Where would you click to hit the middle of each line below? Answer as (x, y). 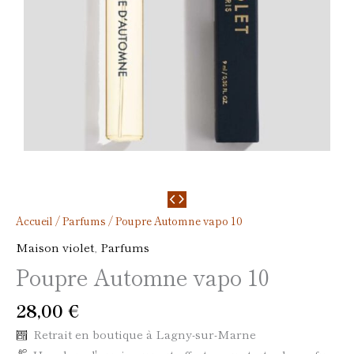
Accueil (34, 221)
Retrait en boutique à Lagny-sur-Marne (144, 334)
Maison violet (55, 247)
